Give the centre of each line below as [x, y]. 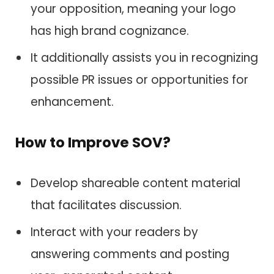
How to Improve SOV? [93, 143]
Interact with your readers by [114, 232]
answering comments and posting [130, 254]
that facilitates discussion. [106, 205]
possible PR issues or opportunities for [139, 80]
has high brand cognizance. [110, 31]
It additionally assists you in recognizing [144, 57]
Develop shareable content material [135, 183]
